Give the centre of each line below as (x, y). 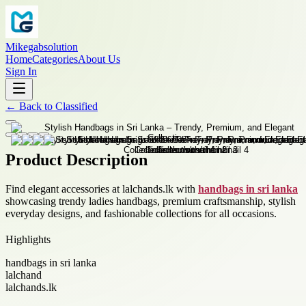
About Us (99, 59)
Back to (36, 106)
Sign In (21, 71)
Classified (76, 106)
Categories (55, 59)
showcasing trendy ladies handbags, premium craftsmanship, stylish (151, 201)
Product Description (76, 159)
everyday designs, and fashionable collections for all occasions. (141, 213)
